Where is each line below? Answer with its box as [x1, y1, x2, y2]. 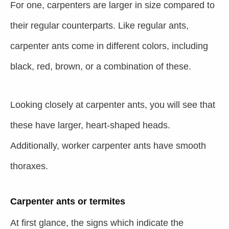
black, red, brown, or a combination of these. [10, 61, 191, 72]
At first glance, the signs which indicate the [10, 218, 184, 228]
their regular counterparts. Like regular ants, [10, 20, 189, 31]
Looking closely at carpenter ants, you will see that [10, 100, 215, 110]
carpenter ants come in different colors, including [10, 41, 208, 51]
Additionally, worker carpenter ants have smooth [10, 141, 206, 151]
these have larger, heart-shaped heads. [10, 120, 170, 130]
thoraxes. [10, 161, 48, 171]
